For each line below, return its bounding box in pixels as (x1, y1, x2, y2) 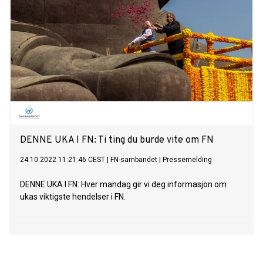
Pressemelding (163, 156, 212, 164)
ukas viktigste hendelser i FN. (20, 192, 126, 202)
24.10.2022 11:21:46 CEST (20, 156, 105, 164)
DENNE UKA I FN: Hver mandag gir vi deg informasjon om (20, 180, 227, 190)
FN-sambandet (110, 156, 157, 164)
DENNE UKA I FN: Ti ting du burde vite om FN (20, 134, 214, 147)
